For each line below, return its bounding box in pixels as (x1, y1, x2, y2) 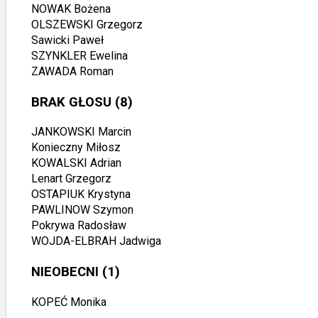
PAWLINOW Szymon (31, 203, 133, 217)
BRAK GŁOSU (31, 94, 111, 110)
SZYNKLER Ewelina (31, 48, 128, 62)
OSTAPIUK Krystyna (31, 187, 131, 202)
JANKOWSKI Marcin (31, 125, 131, 139)
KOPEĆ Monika (31, 295, 106, 309)
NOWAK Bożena (31, 1, 111, 16)
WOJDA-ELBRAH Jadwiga (31, 234, 161, 248)
